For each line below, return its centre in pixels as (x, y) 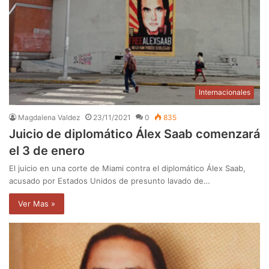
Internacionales (225, 92)
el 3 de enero (47, 151)
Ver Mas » (37, 204)
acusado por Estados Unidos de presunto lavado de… (110, 181)
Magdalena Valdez (49, 118)
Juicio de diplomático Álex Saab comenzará (134, 134)
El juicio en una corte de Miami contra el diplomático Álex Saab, (127, 168)
